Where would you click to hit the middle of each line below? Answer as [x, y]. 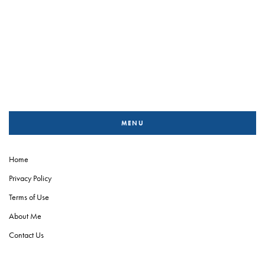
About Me [25, 216]
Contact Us [26, 235]
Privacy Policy [30, 178]
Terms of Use [29, 197]
